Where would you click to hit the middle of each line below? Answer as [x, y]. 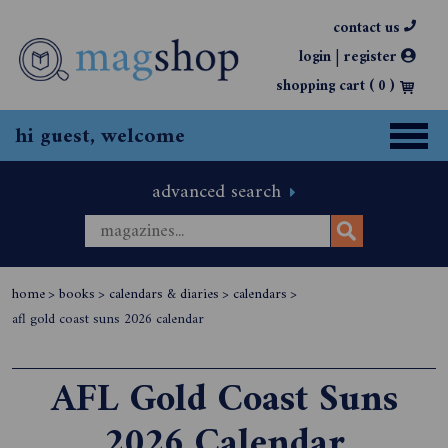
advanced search [219, 192]
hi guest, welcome [100, 136]
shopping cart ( [327, 86]
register [372, 57]
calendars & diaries [164, 294]
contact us [368, 28]
